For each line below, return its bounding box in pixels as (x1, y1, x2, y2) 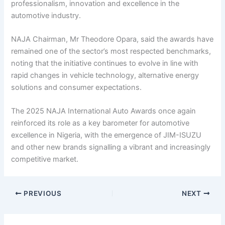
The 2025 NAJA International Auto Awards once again (11, 106, 196, 116)
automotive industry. (11, 11, 81, 20)
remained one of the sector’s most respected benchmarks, (11, 46, 211, 56)
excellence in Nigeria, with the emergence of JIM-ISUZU (11, 131, 202, 140)
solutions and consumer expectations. (11, 82, 142, 92)
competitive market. (11, 155, 79, 164)
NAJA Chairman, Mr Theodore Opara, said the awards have (11, 34, 214, 44)
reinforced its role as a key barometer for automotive (11, 119, 190, 128)
